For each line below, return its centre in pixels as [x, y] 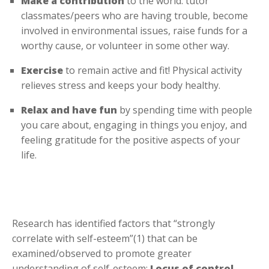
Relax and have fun [69, 110]
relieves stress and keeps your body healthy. [121, 85]
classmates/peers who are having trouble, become [134, 15]
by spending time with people [185, 110]
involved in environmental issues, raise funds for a [134, 30]
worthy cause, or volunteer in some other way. [125, 45]
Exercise [43, 70]
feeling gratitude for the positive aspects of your [131, 140]
